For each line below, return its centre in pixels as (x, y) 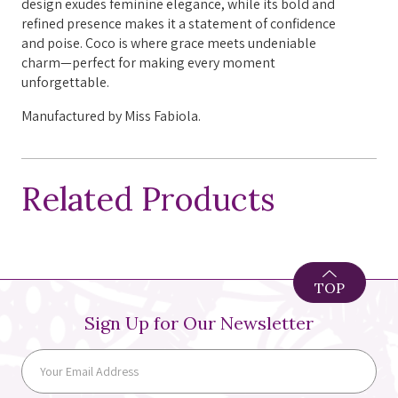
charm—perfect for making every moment (148, 62)
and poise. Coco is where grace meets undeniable (169, 43)
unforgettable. (65, 82)
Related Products (148, 199)
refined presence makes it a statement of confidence (179, 23)
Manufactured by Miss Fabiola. (111, 115)
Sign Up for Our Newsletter (199, 322)
